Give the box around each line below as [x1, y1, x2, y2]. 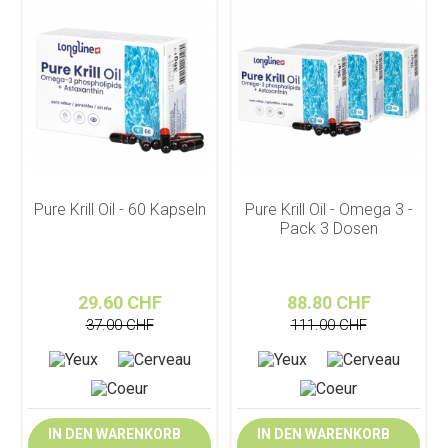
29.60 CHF [77, 292, 162, 314]
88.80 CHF [286, 292, 371, 314]
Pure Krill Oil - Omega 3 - [244, 200, 413, 220]
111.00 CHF [290, 316, 367, 335]
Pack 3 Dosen [279, 219, 378, 239]
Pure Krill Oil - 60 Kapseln [33, 200, 206, 220]
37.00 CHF [85, 316, 154, 335]
